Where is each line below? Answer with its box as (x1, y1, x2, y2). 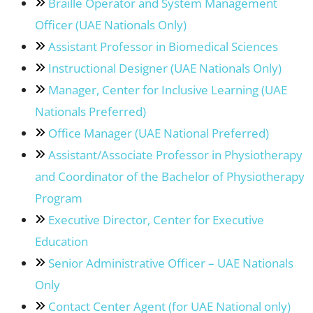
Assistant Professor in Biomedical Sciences (48, 38, 278, 55)
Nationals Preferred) (34, 103, 146, 120)
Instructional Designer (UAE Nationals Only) (48, 60, 282, 77)
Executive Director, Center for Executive (48, 212, 264, 228)
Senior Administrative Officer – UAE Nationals (48, 255, 293, 272)
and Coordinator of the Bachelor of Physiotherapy (34, 168, 305, 185)
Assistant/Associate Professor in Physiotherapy (48, 147, 303, 163)
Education (34, 233, 88, 250)
